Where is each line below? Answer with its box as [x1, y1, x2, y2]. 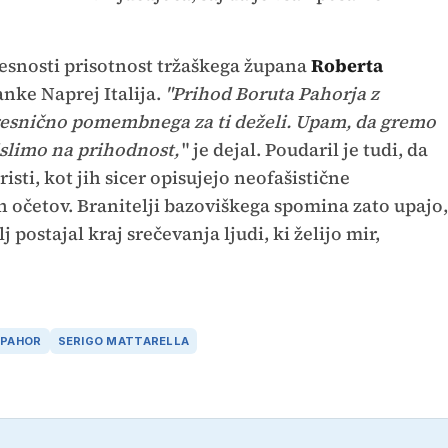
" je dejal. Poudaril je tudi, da [181, 136, 428, 162]
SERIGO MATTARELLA [57, 334, 190, 349]
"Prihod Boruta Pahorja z [164, 80, 379, 106]
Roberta [310, 52, 383, 78]
